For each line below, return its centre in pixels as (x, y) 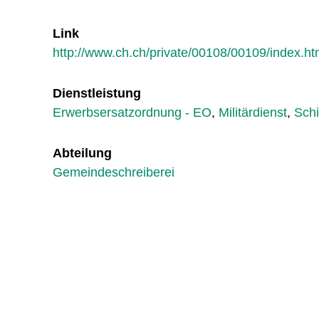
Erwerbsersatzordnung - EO (132, 112)
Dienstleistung (97, 93)
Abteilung (82, 153)
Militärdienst (253, 112)
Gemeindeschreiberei (114, 172)
